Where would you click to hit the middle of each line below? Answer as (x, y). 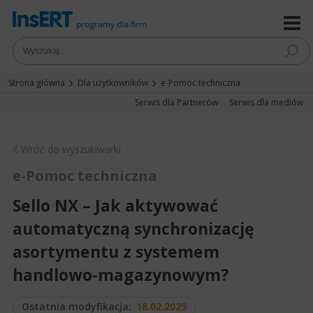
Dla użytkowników (113, 83)
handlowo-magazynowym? (121, 275)
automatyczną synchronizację (133, 228)
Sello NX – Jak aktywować (115, 205)
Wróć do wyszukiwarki (71, 149)
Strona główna (37, 83)
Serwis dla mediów (266, 102)
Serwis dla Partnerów (176, 102)
